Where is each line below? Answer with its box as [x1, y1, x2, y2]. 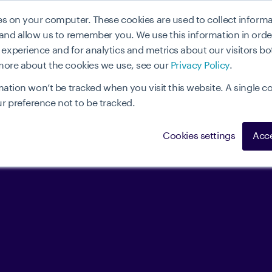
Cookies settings [163, 131, 236, 141]
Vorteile [180, 30, 214, 39]
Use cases [107, 30, 151, 39]
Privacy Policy [170, 61, 229, 70]
